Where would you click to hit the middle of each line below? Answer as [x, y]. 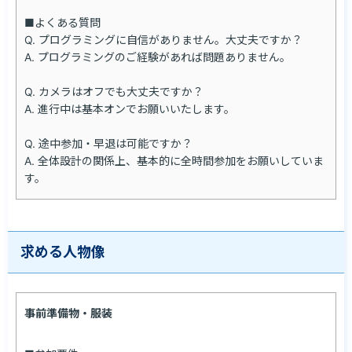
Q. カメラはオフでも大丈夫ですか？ [114, 92]
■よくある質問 [62, 22]
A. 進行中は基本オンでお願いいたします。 [130, 109]
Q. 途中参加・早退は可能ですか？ [108, 143]
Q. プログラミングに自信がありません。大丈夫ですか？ [163, 40]
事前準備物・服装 [68, 313]
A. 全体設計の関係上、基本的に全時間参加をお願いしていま [174, 161]
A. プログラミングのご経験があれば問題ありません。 [158, 57]
